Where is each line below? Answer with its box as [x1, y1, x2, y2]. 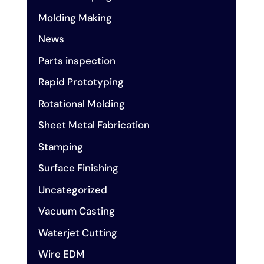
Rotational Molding [38, 97, 125, 110]
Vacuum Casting [38, 204, 115, 218]
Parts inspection [38, 54, 115, 67]
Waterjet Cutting [38, 226, 117, 239]
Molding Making [38, 11, 112, 24]
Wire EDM [38, 247, 85, 261]
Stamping [38, 140, 83, 153]
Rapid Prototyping [38, 75, 124, 89]
